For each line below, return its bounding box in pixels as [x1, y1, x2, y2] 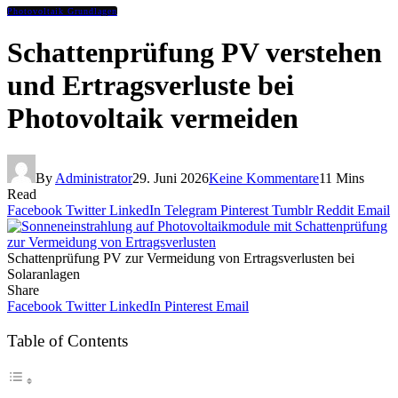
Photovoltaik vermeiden [7, 102, 298, 135]
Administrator [55, 170, 132, 186]
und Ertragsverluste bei [7, 69, 294, 102]
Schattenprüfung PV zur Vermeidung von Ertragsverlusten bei [7, 250, 354, 266]
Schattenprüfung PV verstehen [7, 36, 382, 69]
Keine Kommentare [209, 170, 319, 186]
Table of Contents [7, 331, 128, 351]
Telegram [164, 202, 217, 218]
